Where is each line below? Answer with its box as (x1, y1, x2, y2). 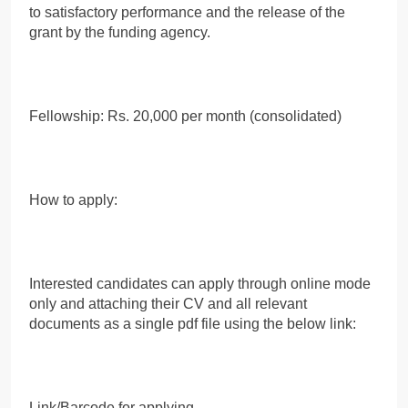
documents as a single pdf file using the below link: (29, 315, 356, 331)
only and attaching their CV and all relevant (29, 295, 307, 311)
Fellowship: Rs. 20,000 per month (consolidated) (29, 107, 342, 124)
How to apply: (29, 191, 117, 208)
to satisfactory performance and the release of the (29, 4, 345, 20)
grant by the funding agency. (29, 24, 210, 40)
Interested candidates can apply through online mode (29, 275, 371, 291)
